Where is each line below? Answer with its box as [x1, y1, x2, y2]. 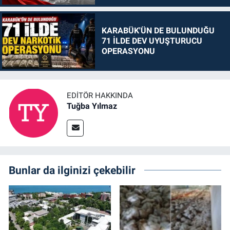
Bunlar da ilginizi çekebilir [9, 164, 136, 177]
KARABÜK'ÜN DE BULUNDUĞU [101, 26, 215, 35]
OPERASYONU [101, 46, 155, 56]
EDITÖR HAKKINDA [67, 90, 133, 100]
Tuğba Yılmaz [67, 101, 117, 111]
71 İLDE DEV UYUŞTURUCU [101, 36, 202, 46]
